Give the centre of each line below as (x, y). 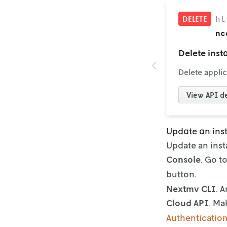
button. (181, 174)
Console (183, 159)
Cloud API (187, 202)
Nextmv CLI (191, 188)
